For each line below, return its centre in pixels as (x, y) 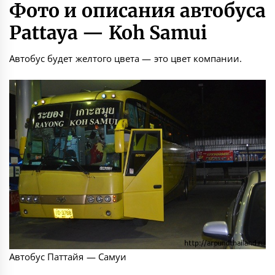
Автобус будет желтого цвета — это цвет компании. (126, 59)
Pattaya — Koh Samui (108, 33)
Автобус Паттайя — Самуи (68, 257)
